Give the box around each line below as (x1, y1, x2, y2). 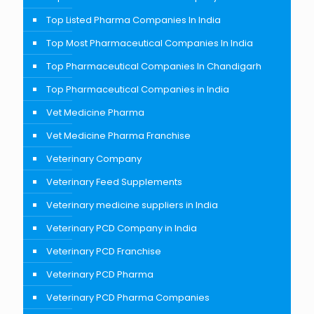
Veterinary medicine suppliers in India (46, 198, 218, 212)
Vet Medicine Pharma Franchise (46, 128, 191, 142)
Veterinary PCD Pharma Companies (46, 290, 210, 304)
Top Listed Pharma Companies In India (46, 13, 221, 27)
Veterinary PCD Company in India (46, 221, 197, 235)
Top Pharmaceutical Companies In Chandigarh (46, 59, 261, 73)
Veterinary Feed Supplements (46, 175, 182, 189)
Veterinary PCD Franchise (46, 244, 161, 258)
